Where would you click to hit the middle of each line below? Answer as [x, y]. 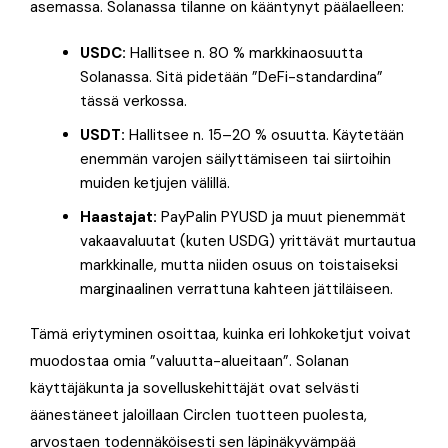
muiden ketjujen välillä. [155, 182]
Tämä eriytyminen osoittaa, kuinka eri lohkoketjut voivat [220, 333]
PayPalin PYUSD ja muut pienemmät [281, 216]
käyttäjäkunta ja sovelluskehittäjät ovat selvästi [194, 387]
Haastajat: [118, 216]
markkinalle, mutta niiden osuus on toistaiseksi [239, 264]
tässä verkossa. [133, 100]
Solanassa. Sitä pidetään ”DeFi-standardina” [231, 76]
